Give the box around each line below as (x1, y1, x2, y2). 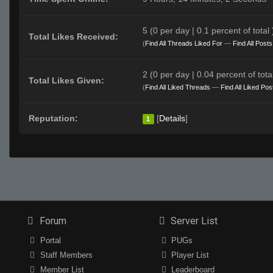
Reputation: (29, 113, 78, 124)
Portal (37, 236, 61, 246)
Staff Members (37, 250, 93, 260)
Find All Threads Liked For (145, 40, 222, 48)
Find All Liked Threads (145, 83, 210, 91)
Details (158, 113, 185, 124)
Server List (168, 215, 218, 227)
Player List (169, 250, 210, 260)
